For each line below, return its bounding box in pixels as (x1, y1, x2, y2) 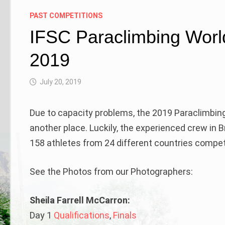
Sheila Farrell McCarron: (30, 195, 131, 206)
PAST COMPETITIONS (30, 12, 103, 20)
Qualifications (54, 210, 110, 221)
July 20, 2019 (40, 78, 82, 86)
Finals (113, 210, 137, 221)
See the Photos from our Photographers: (30, 166, 193, 177)
